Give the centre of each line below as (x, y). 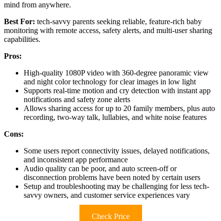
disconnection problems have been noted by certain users (112, 178)
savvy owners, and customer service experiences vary (107, 195)
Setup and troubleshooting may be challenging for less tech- (116, 186)
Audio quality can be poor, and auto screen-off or (100, 169)
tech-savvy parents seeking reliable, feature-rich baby (118, 22)
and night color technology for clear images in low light (110, 82)
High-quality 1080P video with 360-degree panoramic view (116, 73)
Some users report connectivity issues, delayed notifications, (117, 151)
